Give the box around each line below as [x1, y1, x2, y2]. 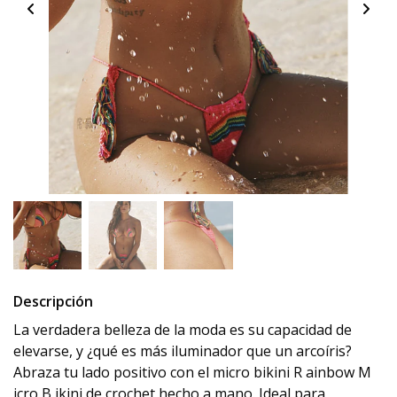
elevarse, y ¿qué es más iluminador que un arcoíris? [13, 341, 352, 362]
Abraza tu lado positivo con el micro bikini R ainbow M [13, 362, 371, 383]
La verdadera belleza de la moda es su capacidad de [13, 320, 352, 340]
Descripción [13, 292, 93, 312]
